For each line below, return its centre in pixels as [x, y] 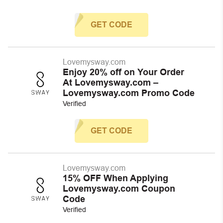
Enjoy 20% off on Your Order [123, 72]
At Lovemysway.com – [111, 83]
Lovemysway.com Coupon [119, 189]
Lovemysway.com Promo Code [129, 93]
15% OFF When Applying [115, 178]
